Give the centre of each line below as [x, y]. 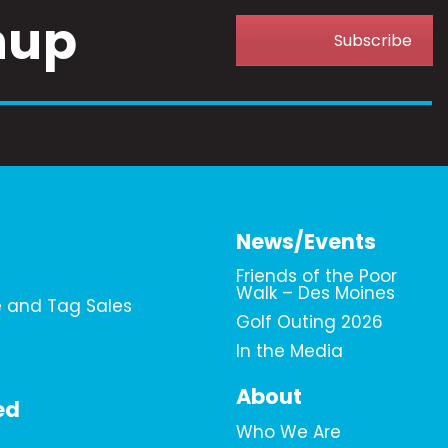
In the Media [290, 351]
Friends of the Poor [317, 276]
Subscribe [372, 41]
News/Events [306, 242]
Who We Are [289, 432]
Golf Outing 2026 [310, 322]
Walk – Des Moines [316, 293]
